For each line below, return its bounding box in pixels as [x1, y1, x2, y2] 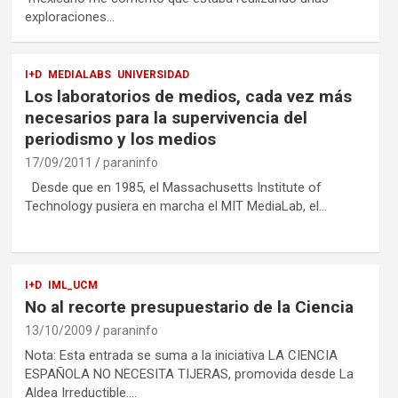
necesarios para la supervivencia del [24, 107, 307, 128]
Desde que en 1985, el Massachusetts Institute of [24, 179, 322, 195]
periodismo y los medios [24, 128, 216, 149]
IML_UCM [47, 278, 98, 291]
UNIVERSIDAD [116, 68, 189, 81]
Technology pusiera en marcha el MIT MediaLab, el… [24, 197, 327, 214]
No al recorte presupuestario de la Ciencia [24, 296, 354, 317]
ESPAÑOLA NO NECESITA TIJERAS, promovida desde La [24, 365, 354, 382]
